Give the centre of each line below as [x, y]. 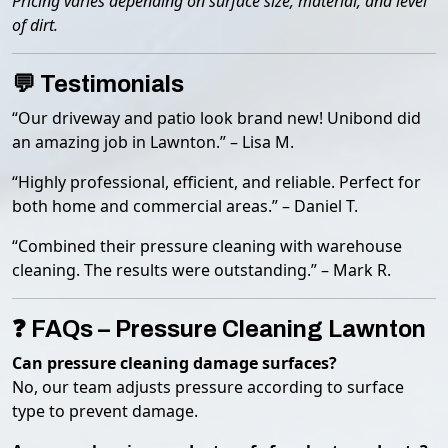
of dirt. [35, 25]
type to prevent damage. [105, 411]
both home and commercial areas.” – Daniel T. [185, 206]
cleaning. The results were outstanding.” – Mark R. [201, 270]
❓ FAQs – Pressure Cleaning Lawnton [219, 329]
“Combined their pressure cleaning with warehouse [207, 246]
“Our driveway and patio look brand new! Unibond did [216, 118]
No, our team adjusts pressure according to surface [208, 387]
